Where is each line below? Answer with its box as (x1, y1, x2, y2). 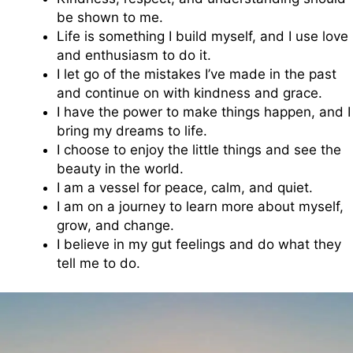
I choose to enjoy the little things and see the (57, 141, 341, 158)
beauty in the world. (57, 160, 184, 176)
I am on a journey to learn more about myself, (57, 198, 344, 214)
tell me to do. (57, 255, 140, 271)
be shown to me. (57, 9, 163, 25)
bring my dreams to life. (57, 122, 207, 139)
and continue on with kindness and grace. (57, 84, 322, 101)
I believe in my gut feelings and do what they (57, 236, 341, 252)
